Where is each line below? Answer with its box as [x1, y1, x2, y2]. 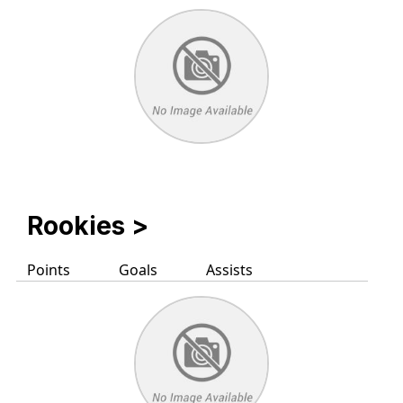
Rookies [27, 210, 125, 241]
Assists [206, 260, 253, 280]
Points [27, 260, 70, 280]
